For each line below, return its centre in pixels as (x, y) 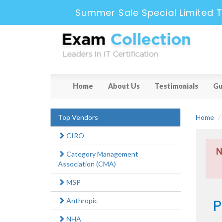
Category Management (102, 154)
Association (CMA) (87, 164)
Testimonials (176, 86)
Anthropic (81, 201)
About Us (124, 86)
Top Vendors (78, 117)
